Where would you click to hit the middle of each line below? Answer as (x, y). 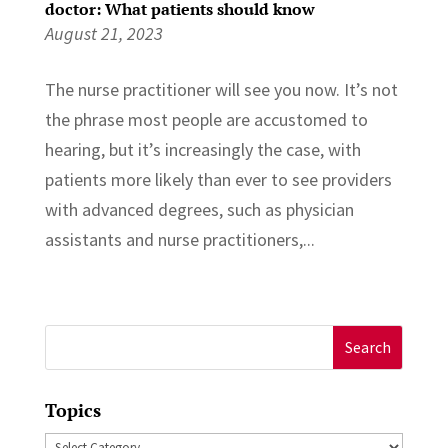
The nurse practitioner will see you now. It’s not (221, 89)
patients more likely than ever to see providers (218, 179)
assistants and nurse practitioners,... (179, 239)
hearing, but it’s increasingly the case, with (202, 149)
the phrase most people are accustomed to (206, 119)
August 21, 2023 (103, 33)
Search (69, 339)
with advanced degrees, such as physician (199, 209)
